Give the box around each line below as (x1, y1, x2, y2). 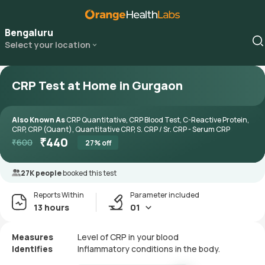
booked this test (63, 168, 117, 178)
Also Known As (12, 115, 66, 125)
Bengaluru (5, 26, 53, 39)
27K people (21, 168, 63, 178)
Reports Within (34, 190, 84, 200)
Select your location (5, 39, 91, 50)
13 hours (34, 202, 69, 213)
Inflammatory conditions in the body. (77, 243, 220, 254)
